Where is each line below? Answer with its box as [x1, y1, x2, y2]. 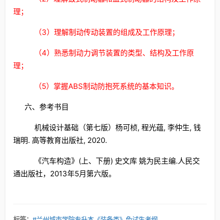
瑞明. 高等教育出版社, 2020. [13, 136, 107, 145]
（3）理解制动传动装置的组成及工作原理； [34, 27, 179, 37]
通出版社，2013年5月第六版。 [13, 169, 116, 178]
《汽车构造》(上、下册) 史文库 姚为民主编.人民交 [34, 156, 200, 165]
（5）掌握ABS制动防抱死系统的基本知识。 [34, 82, 179, 91]
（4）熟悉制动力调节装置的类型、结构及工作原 [34, 48, 194, 57]
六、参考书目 [24, 103, 69, 111]
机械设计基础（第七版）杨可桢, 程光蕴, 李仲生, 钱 [34, 123, 201, 132]
